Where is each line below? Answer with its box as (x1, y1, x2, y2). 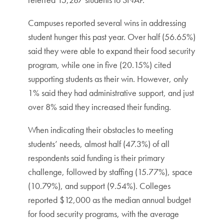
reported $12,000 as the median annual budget (28, 194, 191, 205)
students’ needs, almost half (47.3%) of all (28, 138, 169, 149)
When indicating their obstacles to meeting (28, 124, 173, 135)
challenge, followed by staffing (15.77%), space (28, 166, 192, 177)
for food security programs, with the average (28, 208, 179, 219)
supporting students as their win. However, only (28, 73, 188, 84)
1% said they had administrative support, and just (28, 87, 194, 98)
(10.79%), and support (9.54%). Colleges (28, 180, 170, 191)
